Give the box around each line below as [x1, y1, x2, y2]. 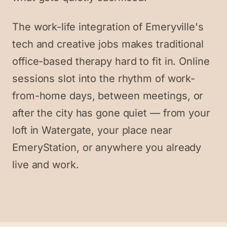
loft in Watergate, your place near [12, 124, 172, 136]
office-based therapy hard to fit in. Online [12, 55, 210, 67]
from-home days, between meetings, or [12, 90, 204, 102]
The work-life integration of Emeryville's [12, 21, 204, 33]
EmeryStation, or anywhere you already [12, 141, 202, 154]
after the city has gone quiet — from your [12, 107, 210, 119]
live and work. [12, 159, 79, 171]
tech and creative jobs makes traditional [12, 38, 204, 50]
